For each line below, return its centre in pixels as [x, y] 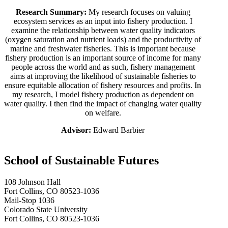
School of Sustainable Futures [81, 161]
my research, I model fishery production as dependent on [103, 95]
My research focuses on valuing [139, 12]
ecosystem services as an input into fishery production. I [103, 21]
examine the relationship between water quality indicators [103, 31]
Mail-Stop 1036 [29, 200]
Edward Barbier [118, 130]
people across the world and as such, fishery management [103, 67]
